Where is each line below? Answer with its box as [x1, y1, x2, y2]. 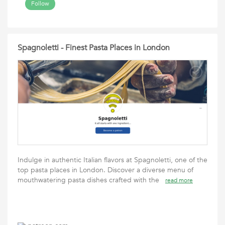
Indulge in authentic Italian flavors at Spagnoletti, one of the [18, 155, 207, 165]
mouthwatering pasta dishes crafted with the [18, 175, 165, 185]
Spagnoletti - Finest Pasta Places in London [18, 42, 170, 53]
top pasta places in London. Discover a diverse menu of [18, 165, 193, 175]
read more [165, 176, 193, 184]
